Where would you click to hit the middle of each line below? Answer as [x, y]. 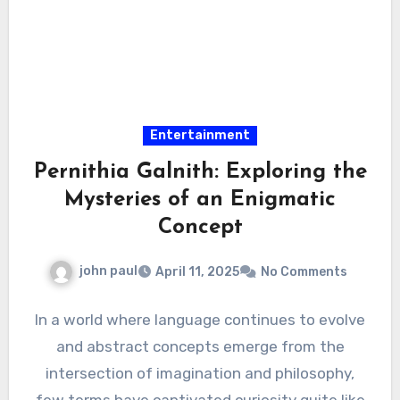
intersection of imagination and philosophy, [200, 373]
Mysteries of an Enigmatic [200, 200]
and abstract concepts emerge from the [200, 346]
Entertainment [200, 135]
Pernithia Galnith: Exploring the [200, 172]
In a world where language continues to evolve [200, 319]
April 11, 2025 [197, 271]
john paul [108, 271]
